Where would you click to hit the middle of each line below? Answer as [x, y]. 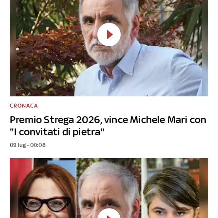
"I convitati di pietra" [57, 131]
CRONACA [24, 105]
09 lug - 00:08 [28, 145]
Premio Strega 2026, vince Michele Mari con [108, 119]
